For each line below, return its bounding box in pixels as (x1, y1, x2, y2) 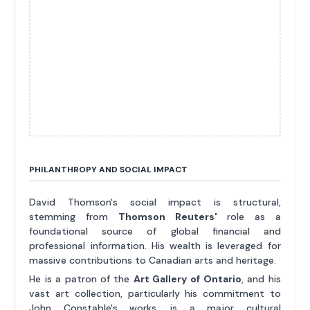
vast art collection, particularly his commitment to (29, 286, 281, 300)
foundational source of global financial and (29, 224, 281, 237)
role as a (217, 210, 281, 223)
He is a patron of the (29, 272, 134, 285)
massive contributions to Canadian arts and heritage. (29, 253, 277, 266)
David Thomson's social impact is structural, (29, 195, 281, 208)
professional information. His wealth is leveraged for (29, 239, 281, 252)
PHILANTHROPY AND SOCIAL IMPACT (29, 163, 188, 175)
